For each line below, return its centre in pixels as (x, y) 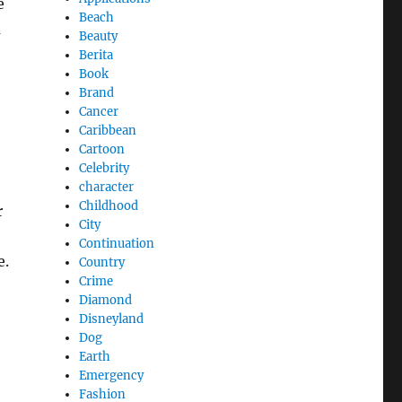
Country (102, 262)
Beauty (99, 36)
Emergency (112, 375)
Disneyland (112, 319)
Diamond (106, 300)
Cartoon (102, 149)
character (107, 187)
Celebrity (105, 168)
